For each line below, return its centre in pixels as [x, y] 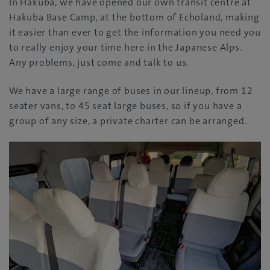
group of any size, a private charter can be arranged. [128, 121]
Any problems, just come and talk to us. [99, 63]
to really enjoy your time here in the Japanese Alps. [126, 48]
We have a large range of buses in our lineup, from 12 [131, 91]
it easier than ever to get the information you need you [135, 33]
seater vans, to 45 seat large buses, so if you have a [126, 106]
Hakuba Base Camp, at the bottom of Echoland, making [134, 17]
